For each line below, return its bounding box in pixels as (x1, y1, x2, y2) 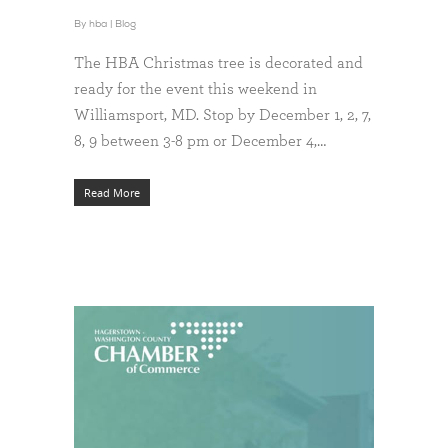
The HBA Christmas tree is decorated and (74, 55, 363, 72)
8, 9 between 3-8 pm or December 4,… (74, 133, 326, 150)
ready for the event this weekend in (74, 81, 317, 98)
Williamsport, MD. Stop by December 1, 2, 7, (74, 107, 371, 124)
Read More (84, 185, 140, 201)
